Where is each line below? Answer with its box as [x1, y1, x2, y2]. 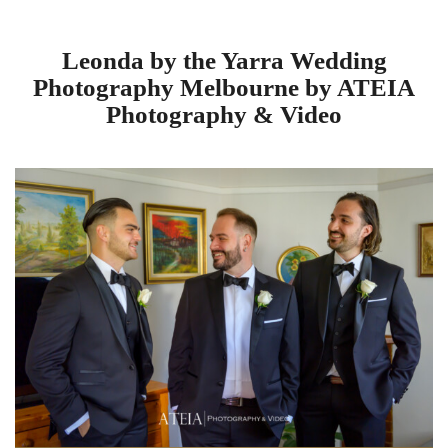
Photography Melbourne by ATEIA [33, 73, 415, 101]
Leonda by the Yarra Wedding [61, 46, 387, 74]
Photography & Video [106, 100, 342, 128]
